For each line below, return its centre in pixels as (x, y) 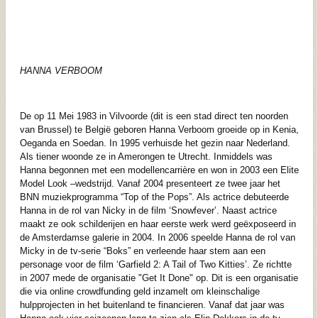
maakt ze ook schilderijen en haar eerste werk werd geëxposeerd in (158, 224)
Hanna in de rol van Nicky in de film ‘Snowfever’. (121, 211)
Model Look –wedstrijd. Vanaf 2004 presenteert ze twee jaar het (150, 184)
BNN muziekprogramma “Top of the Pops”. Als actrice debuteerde (154, 197)
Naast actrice (249, 211)
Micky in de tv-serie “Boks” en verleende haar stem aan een (142, 251)
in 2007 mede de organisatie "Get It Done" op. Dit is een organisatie (159, 278)
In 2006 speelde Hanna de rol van (226, 238)
